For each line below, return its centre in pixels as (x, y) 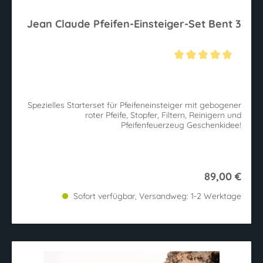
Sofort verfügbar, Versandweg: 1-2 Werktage (156, 196)
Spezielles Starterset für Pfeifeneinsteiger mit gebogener (134, 105)
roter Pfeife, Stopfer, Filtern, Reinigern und (163, 115)
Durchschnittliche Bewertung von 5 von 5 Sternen (114, 68)
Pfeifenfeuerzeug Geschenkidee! (214, 125)
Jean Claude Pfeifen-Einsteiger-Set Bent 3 (134, 23)
